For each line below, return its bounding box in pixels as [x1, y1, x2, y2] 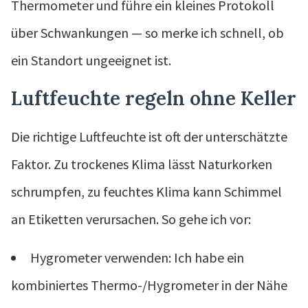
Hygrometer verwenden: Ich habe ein [30, 248, 244, 266]
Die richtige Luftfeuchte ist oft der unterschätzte [11, 127, 287, 145]
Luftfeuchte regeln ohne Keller [11, 85, 296, 111]
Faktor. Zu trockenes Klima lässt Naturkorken [11, 155, 272, 173]
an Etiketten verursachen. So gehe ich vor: [11, 210, 251, 228]
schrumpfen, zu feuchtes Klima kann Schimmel [11, 182, 282, 200]
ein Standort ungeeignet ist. [11, 51, 171, 69]
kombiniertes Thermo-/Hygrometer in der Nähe [11, 276, 287, 294]
